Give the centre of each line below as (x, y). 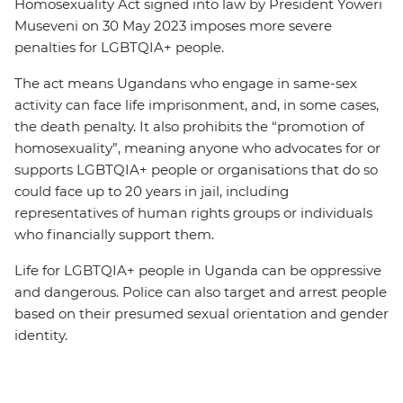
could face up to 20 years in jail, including (152, 191)
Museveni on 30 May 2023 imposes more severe (173, 26)
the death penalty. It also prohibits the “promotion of (189, 126)
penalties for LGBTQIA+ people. (119, 47)
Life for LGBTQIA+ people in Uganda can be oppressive (198, 270)
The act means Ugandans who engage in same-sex (186, 83)
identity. (41, 335)
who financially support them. (114, 234)
